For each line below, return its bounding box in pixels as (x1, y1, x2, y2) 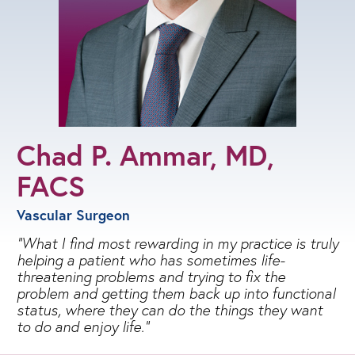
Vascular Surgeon (17, 205, 130, 224)
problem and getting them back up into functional (17, 283, 335, 303)
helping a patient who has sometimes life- (17, 250, 284, 269)
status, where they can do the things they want (17, 300, 323, 319)
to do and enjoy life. (17, 316, 144, 336)
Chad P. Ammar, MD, (17, 136, 274, 174)
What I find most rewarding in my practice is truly (21, 233, 338, 253)
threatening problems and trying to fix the (17, 266, 285, 286)
